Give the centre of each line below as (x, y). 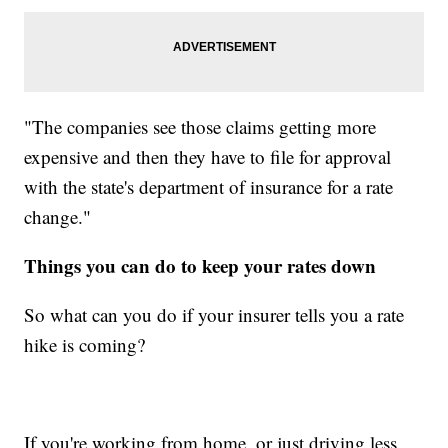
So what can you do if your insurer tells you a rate (214, 314)
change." (58, 216)
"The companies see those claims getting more (200, 126)
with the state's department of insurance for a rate (209, 186)
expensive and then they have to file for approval (208, 156)
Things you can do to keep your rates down (200, 265)
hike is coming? (85, 344)
